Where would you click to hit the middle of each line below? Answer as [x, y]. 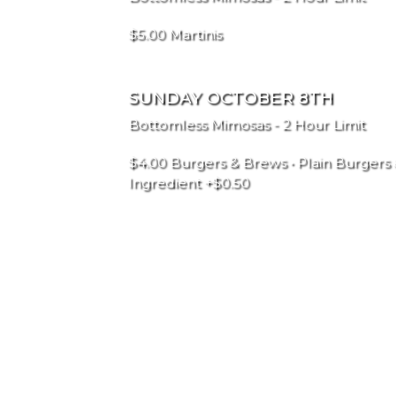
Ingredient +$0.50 [189, 183]
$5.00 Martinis [175, 34]
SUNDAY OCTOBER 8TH [231, 98]
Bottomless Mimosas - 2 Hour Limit [247, 124]
